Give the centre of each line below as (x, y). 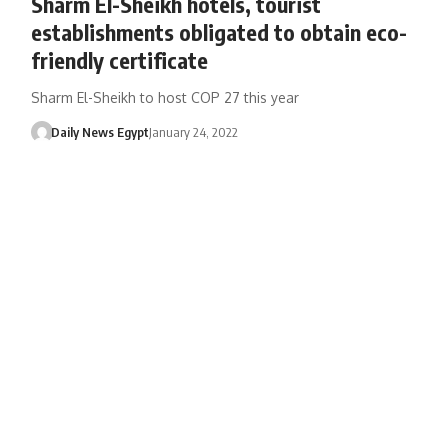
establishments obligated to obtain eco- (218, 31)
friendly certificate (119, 59)
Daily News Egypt (100, 131)
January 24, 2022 (194, 131)
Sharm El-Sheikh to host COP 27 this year (164, 97)
